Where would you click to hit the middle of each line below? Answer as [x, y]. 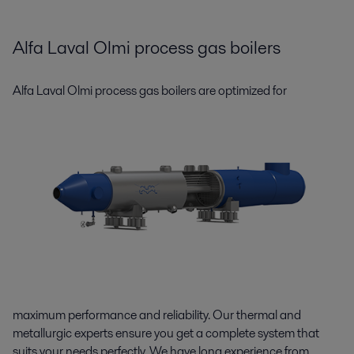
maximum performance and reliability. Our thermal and [157, 314]
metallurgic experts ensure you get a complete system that [166, 333]
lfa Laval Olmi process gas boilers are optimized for [154, 90]
